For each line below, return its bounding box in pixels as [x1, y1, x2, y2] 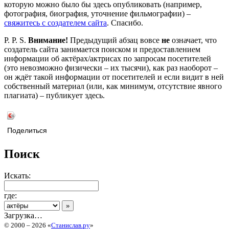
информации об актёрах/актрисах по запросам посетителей [4, 54, 211, 63]
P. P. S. [4, 36, 28, 45]
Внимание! [28, 36, 68, 45]
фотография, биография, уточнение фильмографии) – [4, 9, 191, 18]
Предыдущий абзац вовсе [68, 36, 162, 45]
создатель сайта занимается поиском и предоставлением [4, 45, 200, 54]
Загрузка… [4, 211, 42, 220]
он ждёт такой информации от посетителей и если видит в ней [4, 73, 224, 82]
